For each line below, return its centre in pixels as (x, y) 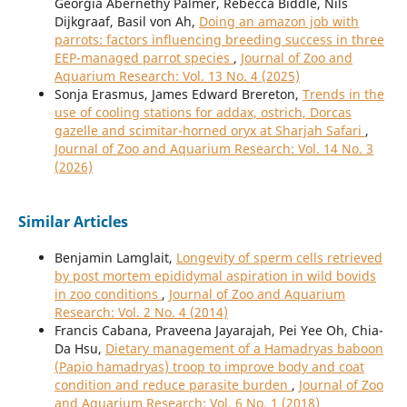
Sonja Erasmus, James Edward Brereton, (178, 94)
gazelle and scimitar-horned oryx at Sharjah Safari (209, 131)
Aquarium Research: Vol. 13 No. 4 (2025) (177, 76)
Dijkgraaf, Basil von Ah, (126, 22)
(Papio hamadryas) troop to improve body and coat (209, 367)
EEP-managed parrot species (144, 58)
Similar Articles (73, 222)
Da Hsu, (79, 349)
